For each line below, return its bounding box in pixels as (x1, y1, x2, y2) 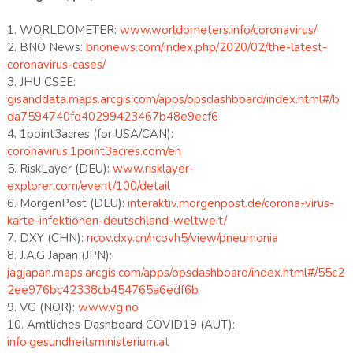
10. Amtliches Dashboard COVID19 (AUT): (6, 316, 235, 333)
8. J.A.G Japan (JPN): (6, 247, 112, 263)
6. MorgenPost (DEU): (6, 195, 128, 211)
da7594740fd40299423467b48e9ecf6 (6, 108, 221, 124)
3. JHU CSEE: (6, 73, 76, 90)
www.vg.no (77, 299, 139, 315)
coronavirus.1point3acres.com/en (6, 143, 181, 159)
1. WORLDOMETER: (6, 21, 120, 38)
